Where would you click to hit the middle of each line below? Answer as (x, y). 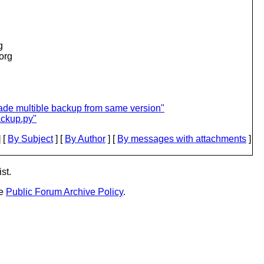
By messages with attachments (182, 139)
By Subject (30, 139)
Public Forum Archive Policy (65, 192)
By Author (85, 139)
